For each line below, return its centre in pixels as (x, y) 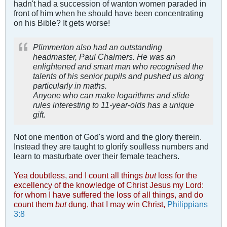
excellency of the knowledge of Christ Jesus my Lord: (109, 185)
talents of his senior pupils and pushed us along (118, 76)
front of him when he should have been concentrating (108, 13)
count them (34, 204)
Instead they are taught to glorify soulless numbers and (111, 146)
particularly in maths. (70, 85)
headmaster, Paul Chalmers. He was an (104, 56)
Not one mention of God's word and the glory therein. (108, 137)
